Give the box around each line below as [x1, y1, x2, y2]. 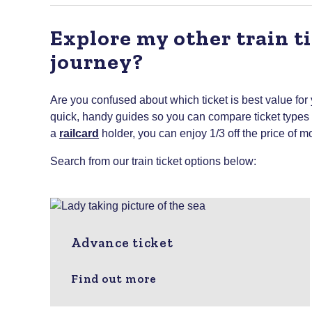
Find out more [71, 271, 157, 286]
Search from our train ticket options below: [50, 155, 256, 167]
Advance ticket [71, 234, 173, 251]
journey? [50, 49, 143, 75]
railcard [59, 127, 99, 139]
